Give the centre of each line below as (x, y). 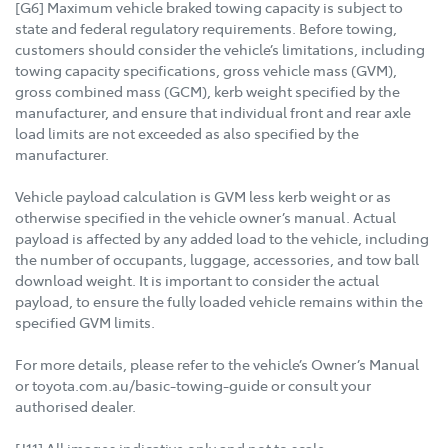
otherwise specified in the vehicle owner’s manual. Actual (205, 216)
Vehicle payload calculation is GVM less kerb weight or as (203, 195)
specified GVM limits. (85, 321)
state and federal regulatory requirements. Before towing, (206, 27)
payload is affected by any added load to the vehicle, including (222, 237)
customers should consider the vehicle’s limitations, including (220, 48)
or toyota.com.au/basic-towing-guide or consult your (193, 384)
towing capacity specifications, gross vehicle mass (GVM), (206, 69)
